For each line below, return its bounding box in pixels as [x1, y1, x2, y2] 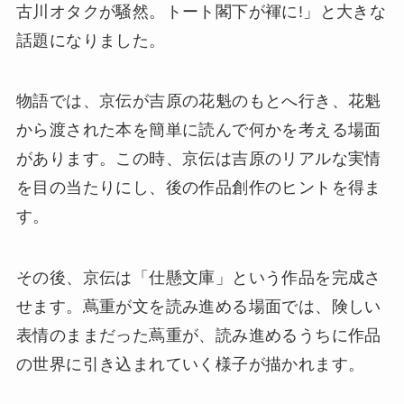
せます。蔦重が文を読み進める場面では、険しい [15, 298, 381, 317]
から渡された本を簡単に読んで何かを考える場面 [15, 121, 381, 140]
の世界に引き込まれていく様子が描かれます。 [15, 355, 365, 374]
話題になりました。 [15, 31, 166, 50]
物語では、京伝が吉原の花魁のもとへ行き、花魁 [15, 92, 381, 111]
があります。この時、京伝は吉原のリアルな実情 [15, 150, 381, 169]
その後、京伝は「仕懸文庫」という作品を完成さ [15, 269, 381, 288]
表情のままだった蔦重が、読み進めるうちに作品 [15, 326, 381, 345]
